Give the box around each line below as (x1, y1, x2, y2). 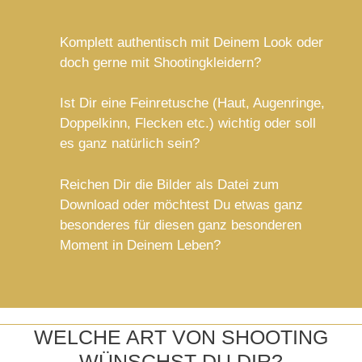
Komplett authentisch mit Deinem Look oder (60, 34, 323, 50)
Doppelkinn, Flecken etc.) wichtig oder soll (60, 116, 316, 131)
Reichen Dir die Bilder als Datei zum (60, 176, 279, 192)
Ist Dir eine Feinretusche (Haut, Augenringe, (60, 95, 325, 111)
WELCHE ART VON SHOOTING (34, 326, 328, 348)
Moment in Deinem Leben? (60, 237, 221, 253)
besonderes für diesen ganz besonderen (60, 217, 301, 233)
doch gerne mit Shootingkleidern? (60, 54, 261, 70)
